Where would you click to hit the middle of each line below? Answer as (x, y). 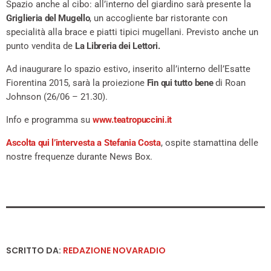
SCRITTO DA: (34, 251)
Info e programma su (49, 120)
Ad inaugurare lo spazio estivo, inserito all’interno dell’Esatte (128, 69)
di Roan (230, 83)
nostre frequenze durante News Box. (79, 157)
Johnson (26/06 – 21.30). (57, 97)
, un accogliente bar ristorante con (159, 18)
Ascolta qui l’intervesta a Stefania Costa (83, 143)
